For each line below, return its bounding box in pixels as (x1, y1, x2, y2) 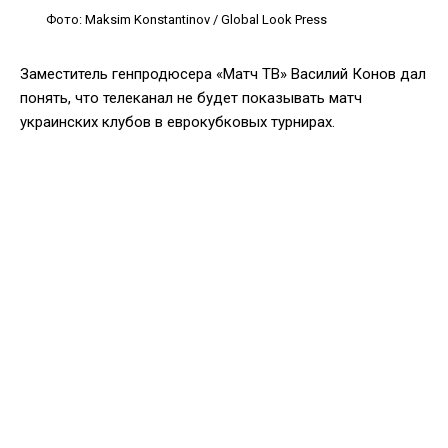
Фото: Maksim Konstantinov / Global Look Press (46, 11, 327, 27)
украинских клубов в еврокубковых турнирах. (20, 112, 335, 131)
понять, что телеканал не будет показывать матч (20, 88, 362, 107)
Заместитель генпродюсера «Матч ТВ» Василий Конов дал (20, 64, 426, 83)
